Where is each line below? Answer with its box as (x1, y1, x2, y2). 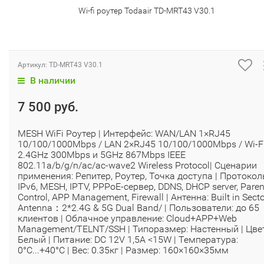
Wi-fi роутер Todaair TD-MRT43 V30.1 (78, 6, 215, 16)
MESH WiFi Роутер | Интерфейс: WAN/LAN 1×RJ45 (18, 128, 230, 140)
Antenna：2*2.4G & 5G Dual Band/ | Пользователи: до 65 (18, 202, 259, 214)
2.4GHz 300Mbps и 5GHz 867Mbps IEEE (18, 149, 186, 161)
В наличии (28, 75, 75, 87)
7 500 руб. (18, 100, 78, 115)
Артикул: (18, 61, 49, 70)
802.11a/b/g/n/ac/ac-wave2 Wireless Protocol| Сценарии (18, 160, 257, 171)
